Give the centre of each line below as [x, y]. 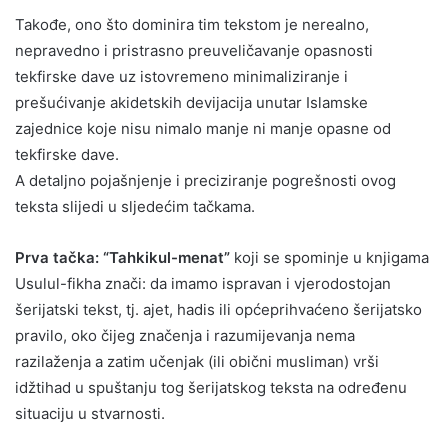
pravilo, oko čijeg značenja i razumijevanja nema [185, 335]
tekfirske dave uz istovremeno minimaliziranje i [181, 76]
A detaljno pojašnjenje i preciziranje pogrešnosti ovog [205, 180]
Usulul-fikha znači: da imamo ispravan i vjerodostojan [203, 283]
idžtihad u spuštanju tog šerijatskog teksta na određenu [211, 387]
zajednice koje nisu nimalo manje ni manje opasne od [203, 128]
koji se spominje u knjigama [329, 257]
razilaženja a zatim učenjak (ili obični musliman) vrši [197, 361]
